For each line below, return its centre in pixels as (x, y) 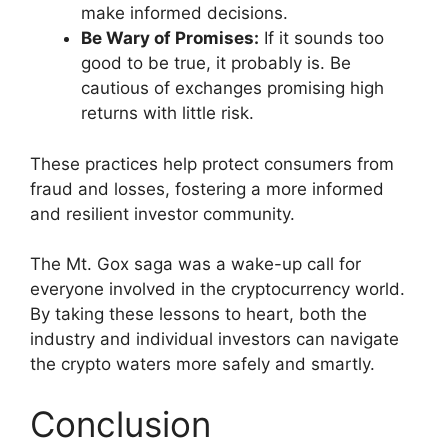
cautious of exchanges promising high (232, 88)
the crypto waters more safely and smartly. (202, 364)
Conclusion (120, 423)
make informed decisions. (184, 13)
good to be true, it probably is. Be (216, 63)
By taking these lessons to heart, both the (198, 314)
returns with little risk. (167, 113)
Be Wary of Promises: (170, 38)
